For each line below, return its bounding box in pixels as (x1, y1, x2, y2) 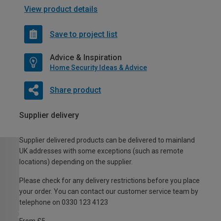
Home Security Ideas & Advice (50, 64, 147, 72)
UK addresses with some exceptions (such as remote (19, 147, 184, 155)
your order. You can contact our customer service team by (19, 187, 198, 196)
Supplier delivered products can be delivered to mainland (19, 136, 195, 145)
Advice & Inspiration (50, 53, 122, 63)
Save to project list (50, 29, 117, 39)
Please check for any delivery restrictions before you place (19, 177, 200, 185)
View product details (24, 4, 98, 14)
